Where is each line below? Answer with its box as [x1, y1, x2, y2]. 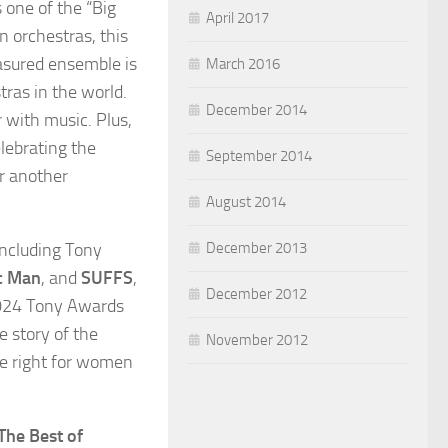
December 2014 [206, 100, 307, 119]
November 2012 [206, 330, 308, 349]
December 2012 [206, 284, 307, 303]
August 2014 [206, 192, 286, 211]
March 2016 [206, 54, 280, 73]
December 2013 [206, 238, 307, 257]
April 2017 [206, 8, 269, 27]
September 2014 [206, 146, 312, 165]
